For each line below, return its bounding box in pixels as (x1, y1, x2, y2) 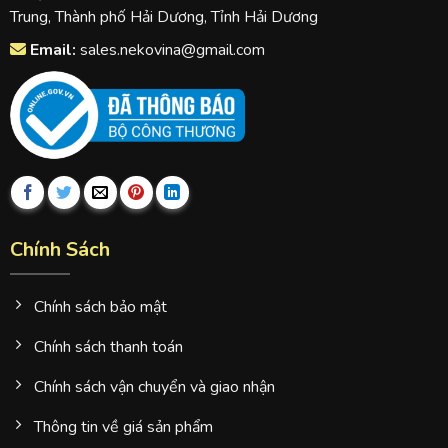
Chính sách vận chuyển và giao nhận (33, 376, 275, 399)
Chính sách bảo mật (33, 296, 167, 319)
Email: (29, 38, 76, 61)
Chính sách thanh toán (33, 336, 183, 359)
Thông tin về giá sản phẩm (33, 416, 213, 439)
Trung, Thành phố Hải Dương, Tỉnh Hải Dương (9, 5, 318, 28)
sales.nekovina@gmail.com (75, 38, 265, 61)
